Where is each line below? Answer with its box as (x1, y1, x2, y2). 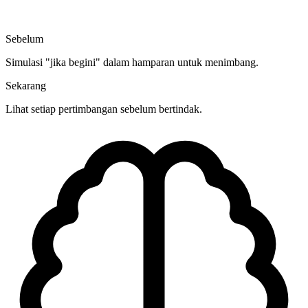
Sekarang (5, 80, 46, 92)
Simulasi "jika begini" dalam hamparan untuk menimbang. (5, 56, 258, 69)
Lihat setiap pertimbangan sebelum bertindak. (5, 103, 202, 115)
